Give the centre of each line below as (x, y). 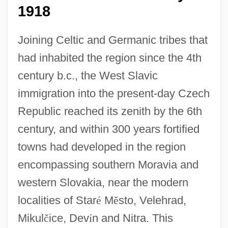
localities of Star (57, 200)
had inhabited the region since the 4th (109, 58)
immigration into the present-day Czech (113, 93)
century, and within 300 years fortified (108, 129)
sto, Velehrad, (152, 200)
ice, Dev (69, 218)
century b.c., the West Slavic (88, 75)
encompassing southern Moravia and (108, 164)
